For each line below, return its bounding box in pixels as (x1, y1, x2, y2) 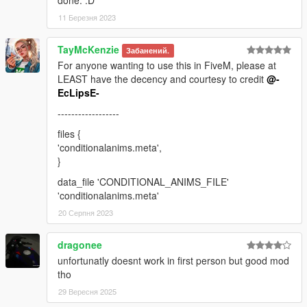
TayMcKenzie (58, 42, 119, 57)
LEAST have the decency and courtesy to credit (58, 72, 267, 86)
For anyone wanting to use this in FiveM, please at (58, 58, 276, 73)
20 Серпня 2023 (58, 207, 113, 219)
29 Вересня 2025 (58, 286, 116, 297)
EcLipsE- (58, 86, 99, 100)
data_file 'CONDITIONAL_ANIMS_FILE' (58, 175, 229, 189)
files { (58, 127, 81, 141)
